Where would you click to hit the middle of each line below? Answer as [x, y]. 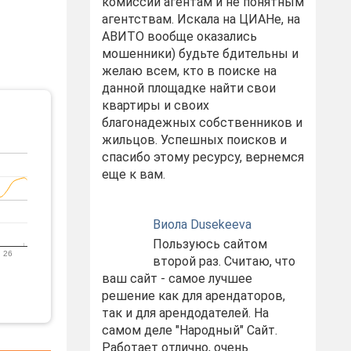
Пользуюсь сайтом [210, 244]
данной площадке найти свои [188, 88]
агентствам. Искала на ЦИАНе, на [201, 19]
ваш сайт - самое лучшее [177, 279]
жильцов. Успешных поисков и [194, 140]
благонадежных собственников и [202, 123]
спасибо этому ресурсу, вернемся [203, 157]
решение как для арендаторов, [193, 296]
